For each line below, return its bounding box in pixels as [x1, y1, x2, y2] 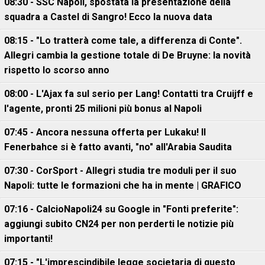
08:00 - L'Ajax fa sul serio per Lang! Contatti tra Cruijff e [4, 88, 253, 99]
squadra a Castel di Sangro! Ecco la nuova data [4, 11, 212, 22]
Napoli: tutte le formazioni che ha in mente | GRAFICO [4, 180, 241, 191]
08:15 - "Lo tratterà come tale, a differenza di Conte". [4, 35, 242, 46]
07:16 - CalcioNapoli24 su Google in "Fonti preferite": [4, 203, 238, 215]
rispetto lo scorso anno [4, 64, 109, 76]
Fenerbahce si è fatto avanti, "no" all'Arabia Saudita [4, 141, 232, 153]
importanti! [4, 233, 53, 244]
